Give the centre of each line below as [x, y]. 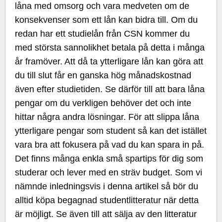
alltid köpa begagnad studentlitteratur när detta [107, 200]
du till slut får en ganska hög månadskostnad [103, 75]
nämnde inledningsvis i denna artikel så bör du [107, 186]
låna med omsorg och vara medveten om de [102, 6]
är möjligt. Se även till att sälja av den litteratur [106, 214]
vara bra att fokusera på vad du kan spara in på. [110, 145]
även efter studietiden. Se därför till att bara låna [110, 89]
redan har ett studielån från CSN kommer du [103, 34]
